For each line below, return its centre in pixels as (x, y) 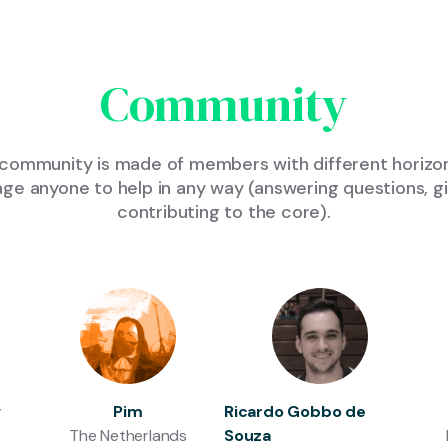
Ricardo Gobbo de (295, 411)
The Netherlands (128, 435)
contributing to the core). (224, 212)
